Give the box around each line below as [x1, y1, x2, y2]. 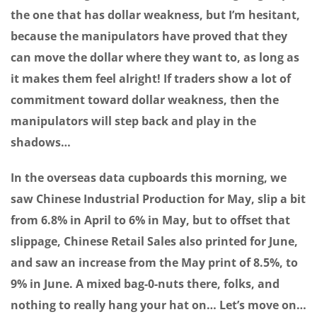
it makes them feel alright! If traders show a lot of [11, 71, 291, 87]
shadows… [11, 134, 71, 151]
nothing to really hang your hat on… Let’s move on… [11, 297, 306, 313]
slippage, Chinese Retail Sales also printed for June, [11, 234, 298, 250]
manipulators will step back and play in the [11, 113, 256, 129]
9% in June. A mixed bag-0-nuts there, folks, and [11, 276, 279, 292]
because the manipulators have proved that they [11, 28, 287, 45]
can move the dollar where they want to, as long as [11, 50, 299, 66]
